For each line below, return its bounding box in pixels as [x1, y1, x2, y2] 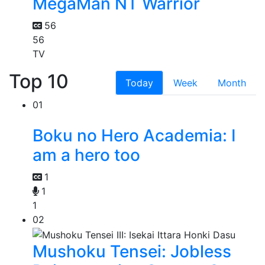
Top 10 [9, 70, 69, 93]
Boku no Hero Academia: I [33, 125, 236, 146]
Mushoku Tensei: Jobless [33, 241, 231, 261]
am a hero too [33, 145, 140, 166]
